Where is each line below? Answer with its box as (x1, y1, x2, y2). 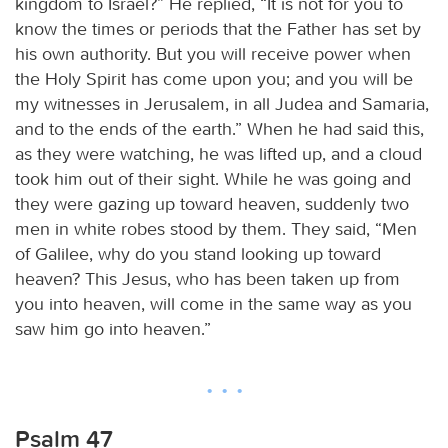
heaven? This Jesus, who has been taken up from (15, 267, 400, 290)
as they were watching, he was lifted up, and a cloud (15, 142, 422, 165)
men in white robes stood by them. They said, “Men (15, 217, 417, 240)
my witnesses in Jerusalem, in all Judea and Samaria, (15, 92, 429, 115)
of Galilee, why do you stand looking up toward (15, 242, 381, 265)
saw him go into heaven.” (15, 317, 211, 340)
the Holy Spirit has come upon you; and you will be (15, 67, 413, 90)
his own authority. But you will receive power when (15, 42, 411, 65)
